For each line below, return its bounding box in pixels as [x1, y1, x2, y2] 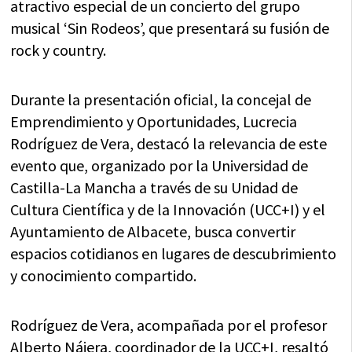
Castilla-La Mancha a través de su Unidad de [10, 178, 299, 198]
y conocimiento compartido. [10, 266, 197, 286]
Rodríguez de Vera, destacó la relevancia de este [10, 134, 328, 154]
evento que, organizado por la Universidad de [10, 156, 309, 176]
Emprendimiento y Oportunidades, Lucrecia [10, 112, 298, 132]
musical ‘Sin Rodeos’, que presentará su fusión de [10, 18, 330, 38]
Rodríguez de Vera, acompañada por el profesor [10, 315, 328, 335]
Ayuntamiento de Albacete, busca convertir [10, 222, 296, 242]
